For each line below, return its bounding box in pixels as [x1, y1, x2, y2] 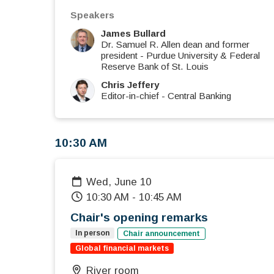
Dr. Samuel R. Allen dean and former [101, 39, 250, 50]
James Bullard [101, 28, 166, 39]
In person [75, 229, 109, 238]
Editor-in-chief [101, 91, 159, 102]
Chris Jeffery [101, 80, 160, 91]
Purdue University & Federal [146, 50, 260, 61]
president [101, 50, 138, 61]
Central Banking [168, 91, 231, 102]
